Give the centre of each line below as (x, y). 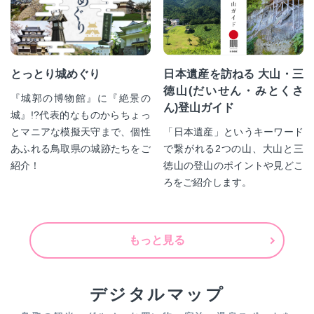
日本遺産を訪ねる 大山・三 (233, 74)
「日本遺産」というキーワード (233, 131)
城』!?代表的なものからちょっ (81, 115)
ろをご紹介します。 (208, 182)
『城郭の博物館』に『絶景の (81, 98)
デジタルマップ (157, 294)
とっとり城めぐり (55, 74)
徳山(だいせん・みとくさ (233, 90)
